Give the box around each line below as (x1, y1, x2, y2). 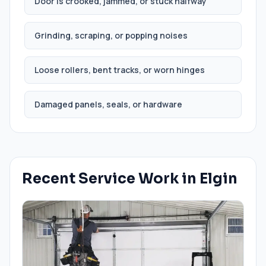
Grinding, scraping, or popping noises (34, 30, 188, 41)
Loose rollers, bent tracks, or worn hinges (34, 64, 205, 75)
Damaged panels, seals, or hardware (34, 99, 182, 110)
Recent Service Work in (22, 170, 199, 188)
